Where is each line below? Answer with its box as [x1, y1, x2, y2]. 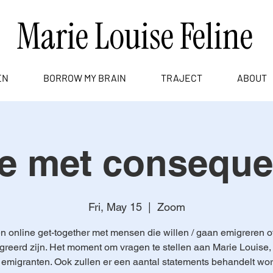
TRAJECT [161, 71, 202, 83]
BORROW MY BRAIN [43, 71, 126, 83]
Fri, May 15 [88, 200, 142, 213]
